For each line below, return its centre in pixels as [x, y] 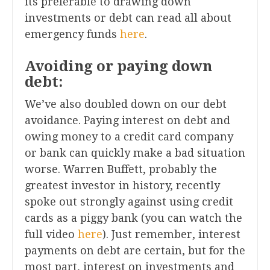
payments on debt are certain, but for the [135, 251]
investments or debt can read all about [128, 18]
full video [51, 234]
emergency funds [72, 34]
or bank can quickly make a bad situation [135, 153]
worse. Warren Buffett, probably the [121, 169]
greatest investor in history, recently [122, 186]
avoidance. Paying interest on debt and [127, 121]
